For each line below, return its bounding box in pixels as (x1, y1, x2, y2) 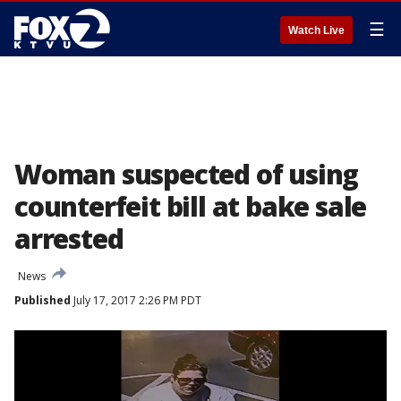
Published (14, 293, 71, 308)
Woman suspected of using (14, 156, 359, 192)
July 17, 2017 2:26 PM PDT (71, 293, 201, 308)
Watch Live (288, 24, 345, 37)
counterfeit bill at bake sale (14, 188, 367, 225)
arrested (14, 220, 124, 257)
